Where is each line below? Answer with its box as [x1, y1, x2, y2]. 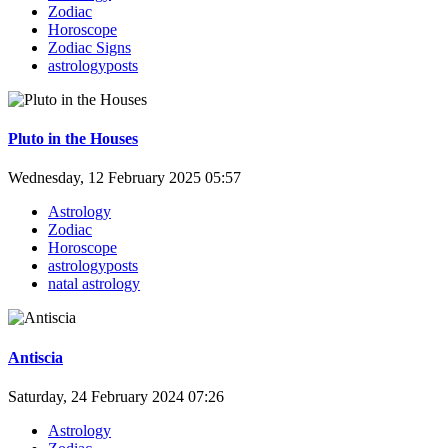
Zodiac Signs [48, 38, 131, 56]
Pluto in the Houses [8, 130, 138, 148]
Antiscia [8, 348, 63, 366]
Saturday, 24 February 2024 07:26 [8, 387, 224, 405]
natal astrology [48, 275, 140, 293]
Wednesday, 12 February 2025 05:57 [8, 169, 241, 187]
